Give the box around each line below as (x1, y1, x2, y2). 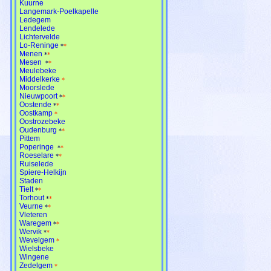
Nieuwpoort (19, 91, 57, 100)
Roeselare (19, 151, 54, 160)
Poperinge (19, 142, 54, 151)
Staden (19, 176, 43, 185)
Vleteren (19, 210, 47, 219)
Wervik (19, 227, 42, 236)
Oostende (19, 100, 51, 109)
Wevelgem (19, 235, 54, 244)
